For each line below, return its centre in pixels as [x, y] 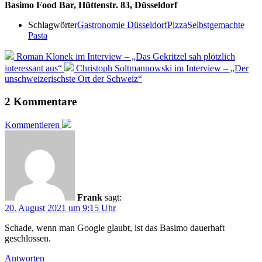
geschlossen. [28, 239]
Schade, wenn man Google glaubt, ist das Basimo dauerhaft [115, 228]
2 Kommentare [41, 101]
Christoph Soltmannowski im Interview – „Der [162, 68]
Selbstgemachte [216, 25]
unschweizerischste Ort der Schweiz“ [73, 78]
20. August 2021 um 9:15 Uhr [60, 208]
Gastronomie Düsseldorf [122, 25]
